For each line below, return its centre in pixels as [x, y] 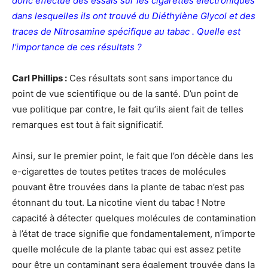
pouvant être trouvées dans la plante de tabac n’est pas [128, 187]
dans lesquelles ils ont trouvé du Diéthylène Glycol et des [134, 16]
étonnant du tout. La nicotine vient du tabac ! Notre [119, 202]
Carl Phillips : [39, 78]
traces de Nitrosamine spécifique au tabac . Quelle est [126, 31]
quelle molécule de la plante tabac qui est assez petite [127, 249]
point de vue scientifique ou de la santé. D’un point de [125, 94]
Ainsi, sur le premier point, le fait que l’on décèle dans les [133, 156]
